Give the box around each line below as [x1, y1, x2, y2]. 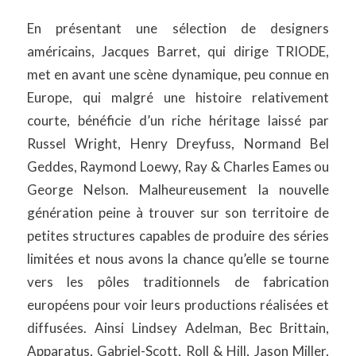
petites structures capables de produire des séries [26, 227, 330, 245]
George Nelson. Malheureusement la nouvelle [26, 181, 330, 199]
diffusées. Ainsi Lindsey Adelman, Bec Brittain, [26, 319, 330, 337]
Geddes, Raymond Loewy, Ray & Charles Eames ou [26, 158, 330, 176]
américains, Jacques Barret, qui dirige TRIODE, [26, 43, 330, 60]
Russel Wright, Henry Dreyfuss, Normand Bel [26, 135, 330, 153]
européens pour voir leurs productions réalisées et [26, 296, 330, 314]
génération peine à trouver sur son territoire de [26, 204, 330, 222]
